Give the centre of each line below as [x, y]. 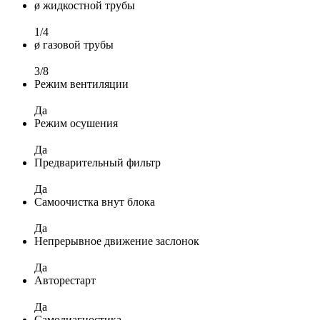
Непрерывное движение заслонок [117, 241]
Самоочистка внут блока [95, 201]
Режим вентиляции [81, 84]
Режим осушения [76, 123]
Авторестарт [65, 280]
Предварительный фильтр [97, 162]
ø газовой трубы [74, 44]
